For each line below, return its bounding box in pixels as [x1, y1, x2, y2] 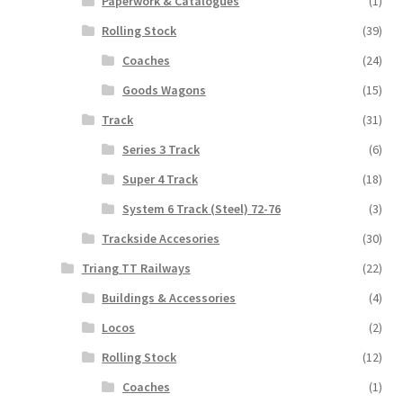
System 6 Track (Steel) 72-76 [121, 200, 281, 217]
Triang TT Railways [81, 259, 191, 276]
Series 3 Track [121, 140, 200, 157]
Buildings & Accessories [102, 289, 237, 306]
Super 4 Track [121, 170, 198, 187]
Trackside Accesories [102, 229, 220, 246]
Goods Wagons [121, 81, 206, 98]
